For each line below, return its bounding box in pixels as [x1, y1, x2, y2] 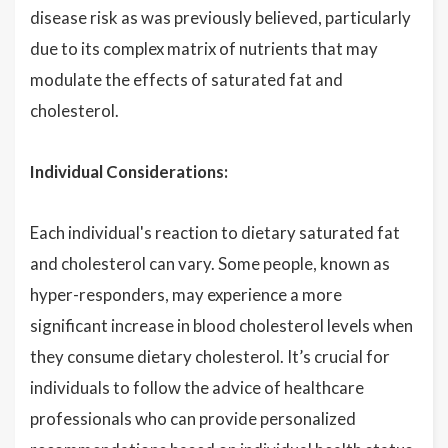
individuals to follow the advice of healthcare [30, 377, 364, 398]
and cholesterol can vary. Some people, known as [30, 253, 390, 274]
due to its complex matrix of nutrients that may [30, 38, 378, 59]
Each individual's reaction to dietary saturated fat [30, 222, 400, 243]
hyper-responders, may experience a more [30, 284, 342, 305]
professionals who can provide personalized [30, 408, 356, 429]
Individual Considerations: [30, 161, 228, 182]
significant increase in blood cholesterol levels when [30, 315, 413, 336]
